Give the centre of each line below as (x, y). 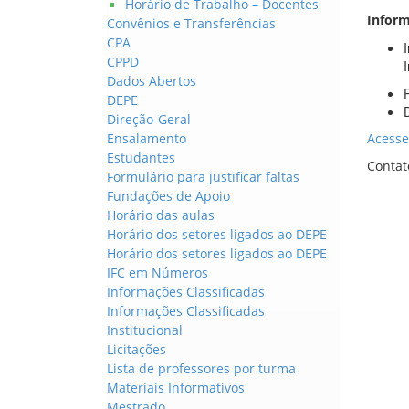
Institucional (145, 330)
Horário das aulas (161, 215)
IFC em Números (157, 273)
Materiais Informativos (176, 388)
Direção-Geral (149, 119)
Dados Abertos (152, 81)
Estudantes (141, 157)
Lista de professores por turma (201, 368)
